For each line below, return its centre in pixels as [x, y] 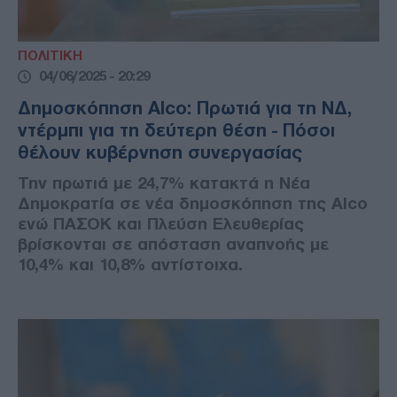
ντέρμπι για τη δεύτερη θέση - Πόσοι [176, 131]
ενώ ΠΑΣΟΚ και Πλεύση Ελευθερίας [161, 224]
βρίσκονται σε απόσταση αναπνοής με [173, 245]
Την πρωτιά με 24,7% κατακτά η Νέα [164, 183]
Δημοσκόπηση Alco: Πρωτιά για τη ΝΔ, [185, 109]
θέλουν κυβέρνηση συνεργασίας [160, 153]
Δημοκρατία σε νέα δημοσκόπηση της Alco [193, 204]
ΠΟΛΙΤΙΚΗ [50, 56]
